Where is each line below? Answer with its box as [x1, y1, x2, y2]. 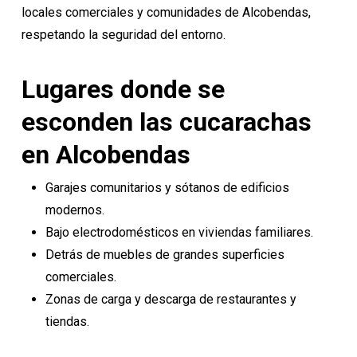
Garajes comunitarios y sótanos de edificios [45, 180, 289, 195]
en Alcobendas [21, 139, 190, 170]
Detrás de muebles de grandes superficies [45, 247, 284, 262]
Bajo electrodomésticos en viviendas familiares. [45, 225, 313, 240]
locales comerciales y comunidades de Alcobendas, [21, 5, 311, 20]
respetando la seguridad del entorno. [21, 27, 226, 42]
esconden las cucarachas [21, 107, 312, 137]
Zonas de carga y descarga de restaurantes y [45, 292, 296, 307]
